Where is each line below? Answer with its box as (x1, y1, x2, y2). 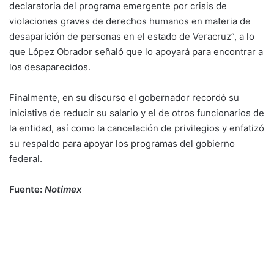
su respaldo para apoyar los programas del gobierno (9, 138, 235, 149)
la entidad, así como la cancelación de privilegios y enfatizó (9, 122, 264, 134)
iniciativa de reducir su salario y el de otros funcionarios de (9, 107, 264, 119)
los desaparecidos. (9, 61, 91, 73)
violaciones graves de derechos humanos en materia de (9, 15, 251, 27)
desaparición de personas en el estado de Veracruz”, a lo (9, 31, 254, 42)
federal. (9, 153, 42, 165)
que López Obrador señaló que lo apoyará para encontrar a (9, 46, 263, 57)
